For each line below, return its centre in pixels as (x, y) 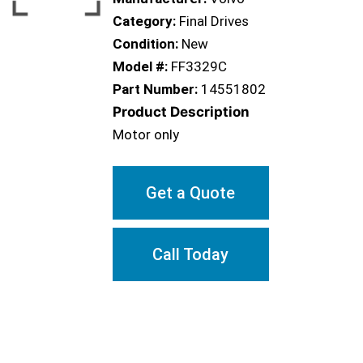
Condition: (145, 44)
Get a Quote (191, 193)
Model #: (140, 66)
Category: (144, 21)
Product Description (181, 112)
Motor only (146, 135)
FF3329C (199, 66)
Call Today (191, 254)
